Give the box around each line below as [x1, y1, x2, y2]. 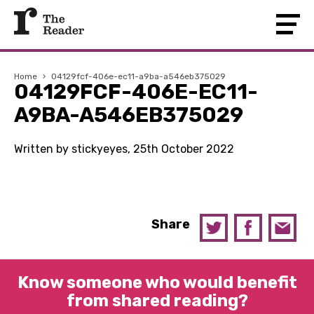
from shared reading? [66, 291, 248, 310]
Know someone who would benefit [17, 273, 297, 292]
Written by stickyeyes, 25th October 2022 [14, 142, 234, 156]
